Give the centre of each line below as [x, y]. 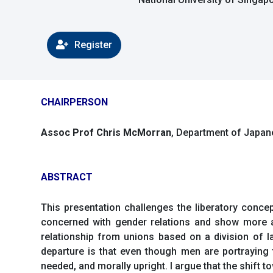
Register [93, 45]
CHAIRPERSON [74, 102]
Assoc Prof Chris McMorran [106, 132]
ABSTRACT [67, 177]
